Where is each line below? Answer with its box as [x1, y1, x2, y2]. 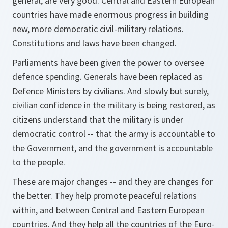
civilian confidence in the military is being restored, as [12, 99, 215, 111]
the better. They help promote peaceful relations [12, 190, 197, 202]
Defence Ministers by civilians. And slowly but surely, [12, 85, 209, 97]
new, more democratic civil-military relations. [12, 23, 184, 35]
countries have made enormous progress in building [12, 9, 209, 20]
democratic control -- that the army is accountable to [12, 128, 215, 139]
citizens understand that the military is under [12, 113, 183, 125]
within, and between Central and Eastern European [12, 204, 205, 216]
